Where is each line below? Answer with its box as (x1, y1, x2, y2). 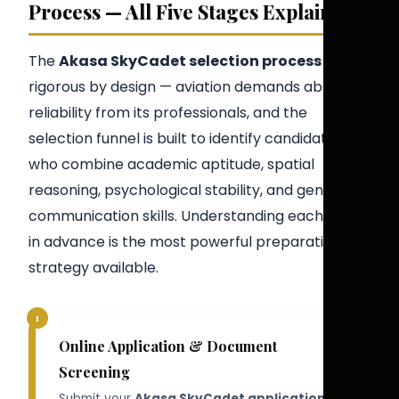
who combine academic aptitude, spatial (28, 154, 314, 175)
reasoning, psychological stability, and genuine (28, 180, 352, 201)
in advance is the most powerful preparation (28, 232, 341, 253)
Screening (58, 362, 130, 382)
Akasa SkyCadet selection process (59, 51, 322, 72)
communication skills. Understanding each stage (28, 206, 367, 227)
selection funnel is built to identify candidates (28, 128, 343, 150)
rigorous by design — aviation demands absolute (28, 77, 365, 98)
